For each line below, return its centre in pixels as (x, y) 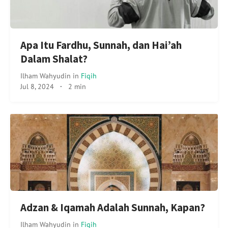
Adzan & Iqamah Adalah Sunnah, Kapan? (113, 208)
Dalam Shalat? (54, 59)
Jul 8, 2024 (37, 87)
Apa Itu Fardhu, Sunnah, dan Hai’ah (101, 46)
